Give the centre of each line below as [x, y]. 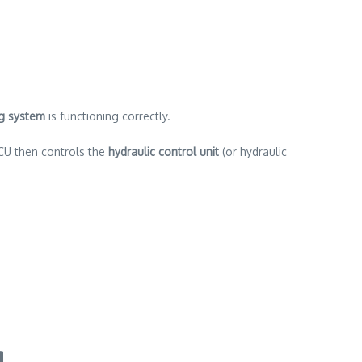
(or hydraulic [253, 152]
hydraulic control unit [164, 152]
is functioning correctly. [108, 116]
